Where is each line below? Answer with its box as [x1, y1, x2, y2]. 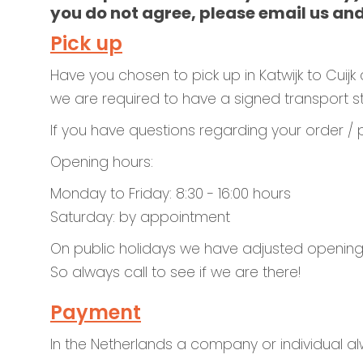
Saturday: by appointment [50, 207, 230, 227]
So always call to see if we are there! [50, 263, 301, 282]
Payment [50, 299, 141, 326]
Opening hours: [50, 152, 153, 172]
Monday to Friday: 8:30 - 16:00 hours [50, 184, 299, 203]
